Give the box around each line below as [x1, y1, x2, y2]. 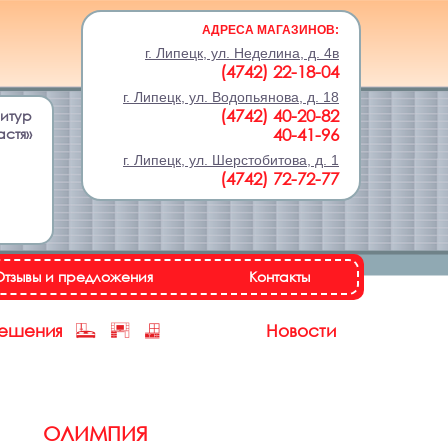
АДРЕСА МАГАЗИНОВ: [202, 23, 339, 37]
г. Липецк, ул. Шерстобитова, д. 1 [123, 152, 339, 168]
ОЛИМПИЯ [43, 422, 148, 445]
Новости [265, 320, 336, 341]
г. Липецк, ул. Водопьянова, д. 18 [123, 89, 339, 105]
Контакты [249, 267, 310, 286]
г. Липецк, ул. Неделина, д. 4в [145, 45, 339, 61]
